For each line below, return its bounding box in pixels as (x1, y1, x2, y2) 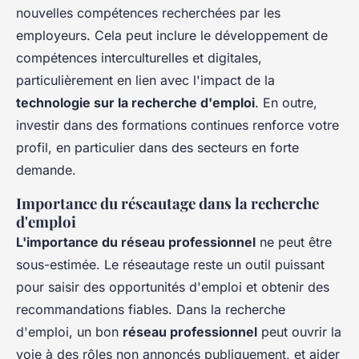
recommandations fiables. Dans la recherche (16, 301, 285, 318)
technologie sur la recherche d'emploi (16, 95, 255, 111)
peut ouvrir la (257, 324, 341, 341)
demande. (16, 162, 76, 179)
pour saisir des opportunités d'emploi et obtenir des (16, 279, 329, 296)
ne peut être (256, 234, 332, 251)
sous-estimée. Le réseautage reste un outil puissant (16, 256, 325, 273)
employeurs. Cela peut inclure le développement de (16, 27, 328, 44)
